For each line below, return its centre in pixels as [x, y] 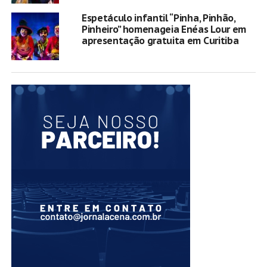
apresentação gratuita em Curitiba [160, 40]
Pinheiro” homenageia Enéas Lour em [164, 29]
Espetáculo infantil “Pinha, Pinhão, [158, 18]
